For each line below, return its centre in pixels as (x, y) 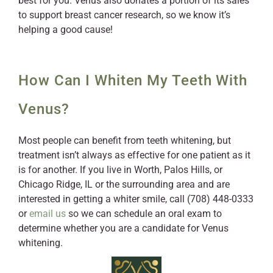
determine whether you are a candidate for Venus (123, 228)
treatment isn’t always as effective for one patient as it (134, 155)
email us (48, 213)
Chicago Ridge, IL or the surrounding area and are (124, 184)
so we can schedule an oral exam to (144, 213)
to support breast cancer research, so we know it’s (124, 15)
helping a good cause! (66, 29)
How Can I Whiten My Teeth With (133, 80)
